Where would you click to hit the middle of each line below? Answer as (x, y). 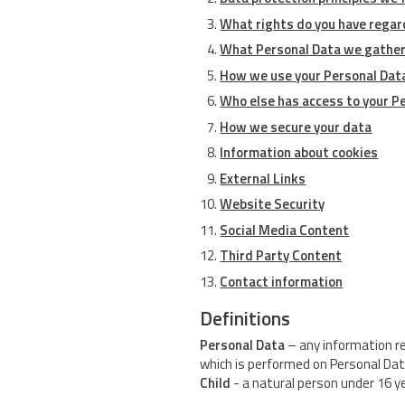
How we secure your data (296, 127)
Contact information (282, 281)
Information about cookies (299, 153)
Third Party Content (281, 256)
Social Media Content (285, 230)
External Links (263, 178)
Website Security (273, 204)
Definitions (245, 318)
